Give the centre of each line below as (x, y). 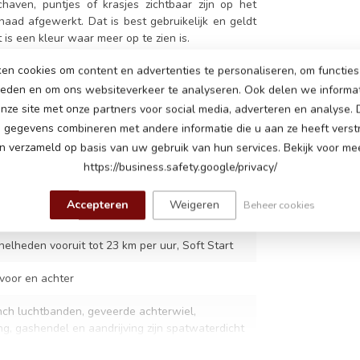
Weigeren (194, 205)
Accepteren (97, 205)
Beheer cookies (279, 205)
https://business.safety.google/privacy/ (180, 167)
